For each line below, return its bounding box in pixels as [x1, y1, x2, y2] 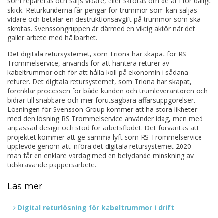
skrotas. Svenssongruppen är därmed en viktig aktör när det [7, 24, 195, 34]
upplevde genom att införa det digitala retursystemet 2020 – [7, 142, 197, 151]
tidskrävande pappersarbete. [7, 160, 98, 170]
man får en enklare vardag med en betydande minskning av [7, 151, 194, 161]
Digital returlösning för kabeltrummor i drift [18, 203, 174, 213]
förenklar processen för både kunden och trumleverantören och [7, 86, 208, 96]
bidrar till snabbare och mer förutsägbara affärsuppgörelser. [7, 95, 195, 105]
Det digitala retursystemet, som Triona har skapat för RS [7, 49, 186, 59]
